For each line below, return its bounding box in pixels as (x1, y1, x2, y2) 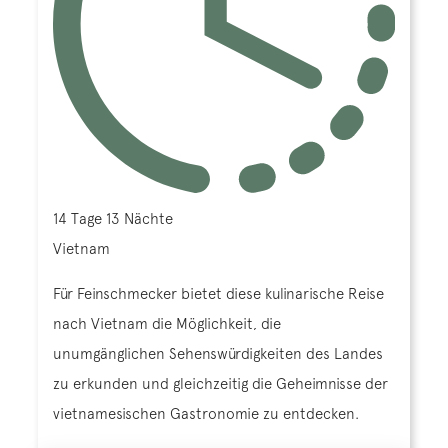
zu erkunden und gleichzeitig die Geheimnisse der (53, 375, 388, 393)
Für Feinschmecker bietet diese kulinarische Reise (53, 285, 384, 303)
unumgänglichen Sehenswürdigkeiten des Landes (53, 345, 383, 363)
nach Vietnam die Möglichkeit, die (53, 315, 281, 333)
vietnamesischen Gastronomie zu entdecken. (53, 405, 359, 423)
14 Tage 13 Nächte (53, 210, 173, 228)
